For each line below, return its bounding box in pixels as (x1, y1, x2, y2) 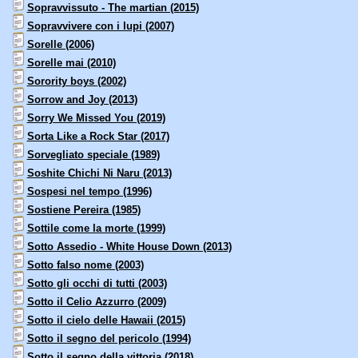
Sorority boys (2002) (26, 75, 126, 88)
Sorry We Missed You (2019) (26, 112, 165, 125)
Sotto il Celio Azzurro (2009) (26, 296, 166, 308)
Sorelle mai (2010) (26, 57, 116, 70)
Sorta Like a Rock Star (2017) (26, 130, 169, 143)
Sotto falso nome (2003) (26, 259, 144, 272)
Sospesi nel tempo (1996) (26, 185, 152, 198)
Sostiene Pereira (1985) (26, 204, 141, 217)
